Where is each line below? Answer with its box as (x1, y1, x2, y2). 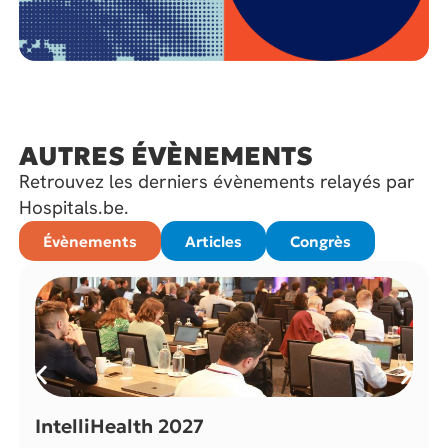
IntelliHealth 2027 (35, 414, 205, 439)
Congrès (290, 232, 352, 252)
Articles (185, 232, 243, 252)
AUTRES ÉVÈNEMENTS (19, 140, 314, 173)
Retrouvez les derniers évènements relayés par (19, 169, 416, 195)
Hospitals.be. (19, 195, 135, 221)
